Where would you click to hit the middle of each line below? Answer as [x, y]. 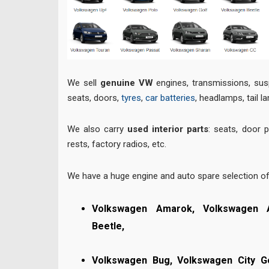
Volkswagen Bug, [135, 260]
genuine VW [126, 83]
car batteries [170, 98]
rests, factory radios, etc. [118, 144]
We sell [84, 83]
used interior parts [168, 129]
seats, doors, [94, 98]
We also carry [98, 129]
